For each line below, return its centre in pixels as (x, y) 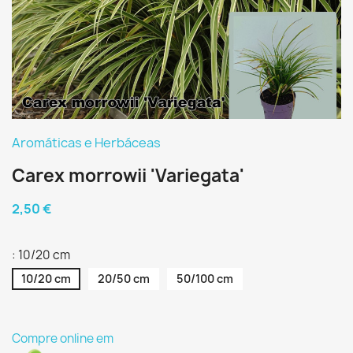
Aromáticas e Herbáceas (86, 143)
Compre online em (63, 338)
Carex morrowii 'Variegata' (128, 176)
